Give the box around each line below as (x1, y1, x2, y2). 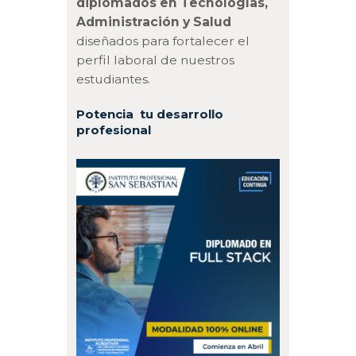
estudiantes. (76, 71, 157, 87)
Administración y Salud (76, 14, 232, 29)
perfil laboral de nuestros (76, 52, 235, 68)
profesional (76, 122, 152, 137)
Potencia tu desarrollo (76, 106, 224, 122)
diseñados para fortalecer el (76, 33, 250, 48)
